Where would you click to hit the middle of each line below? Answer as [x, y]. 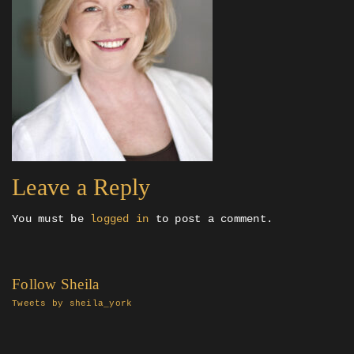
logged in [120, 219]
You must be [51, 219]
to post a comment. [211, 219]
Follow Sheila [56, 284]
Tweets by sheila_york [72, 304]
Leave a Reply [81, 187]
